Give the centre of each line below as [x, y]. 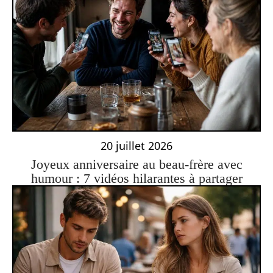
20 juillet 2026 [136, 146]
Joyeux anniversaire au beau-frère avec [136, 165]
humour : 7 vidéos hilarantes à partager [136, 179]
